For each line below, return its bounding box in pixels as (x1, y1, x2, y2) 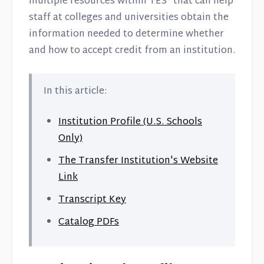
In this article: (44, 83, 107, 100)
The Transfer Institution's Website (58, 153, 218, 170)
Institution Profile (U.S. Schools (58, 114, 202, 131)
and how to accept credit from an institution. (29, 42, 235, 60)
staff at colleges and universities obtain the (29, 9, 229, 27)
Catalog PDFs (58, 214, 119, 231)
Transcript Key (58, 192, 126, 209)
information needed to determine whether (29, 26, 224, 43)
